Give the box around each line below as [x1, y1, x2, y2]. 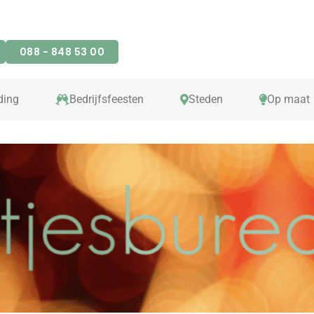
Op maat [266, 92, 310, 106]
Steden [188, 92, 223, 106]
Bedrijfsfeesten [69, 92, 144, 106]
